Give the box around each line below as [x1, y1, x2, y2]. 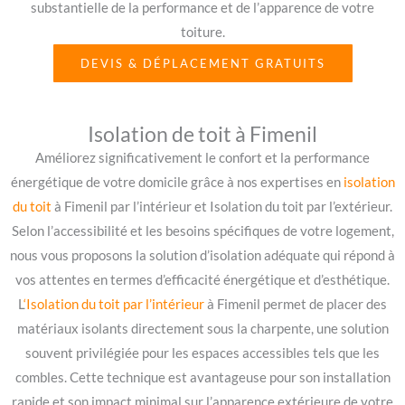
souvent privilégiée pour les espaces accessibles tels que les [25, 344, 380, 361]
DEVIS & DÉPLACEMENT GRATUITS [80, 55, 325, 71]
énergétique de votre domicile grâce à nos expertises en [10, 174, 344, 190]
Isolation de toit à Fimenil [88, 120, 317, 146]
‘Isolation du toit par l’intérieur [24, 296, 204, 312]
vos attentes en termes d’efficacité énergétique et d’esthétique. [15, 271, 390, 287]
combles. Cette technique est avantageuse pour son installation [14, 369, 391, 385]
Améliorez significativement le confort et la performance [35, 149, 370, 165]
